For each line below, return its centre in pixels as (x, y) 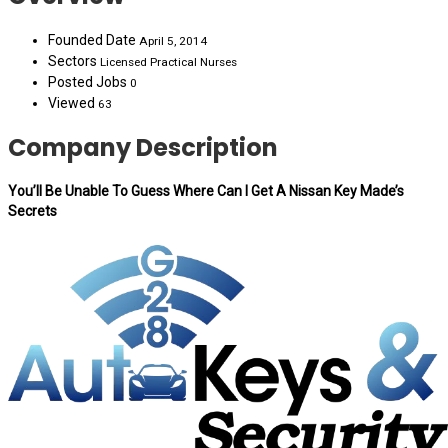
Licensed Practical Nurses (167, 61)
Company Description (143, 147)
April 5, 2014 (173, 40)
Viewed (73, 102)
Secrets (32, 211)
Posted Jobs (89, 81)
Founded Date (93, 39)
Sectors (72, 60)
